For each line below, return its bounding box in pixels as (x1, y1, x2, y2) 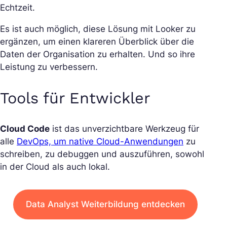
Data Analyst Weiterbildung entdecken (26, 199, 185, 210)
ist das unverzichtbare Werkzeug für (50, 124, 199, 134)
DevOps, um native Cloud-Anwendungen (17, 136, 183, 147)
